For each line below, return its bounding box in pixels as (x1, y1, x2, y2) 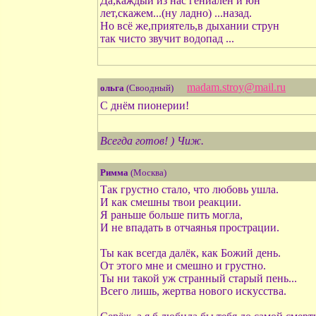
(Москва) (128, 167, 169, 178)
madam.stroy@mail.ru (187, 81, 286, 93)
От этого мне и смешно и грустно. (100, 260, 266, 272)
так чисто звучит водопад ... (100, 32, 234, 44)
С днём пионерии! (100, 99, 189, 111)
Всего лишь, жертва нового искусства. (100, 285, 286, 297)
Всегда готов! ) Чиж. (100, 135, 204, 147)
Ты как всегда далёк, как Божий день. (100, 247, 281, 259)
